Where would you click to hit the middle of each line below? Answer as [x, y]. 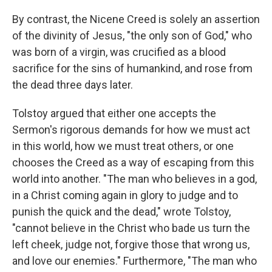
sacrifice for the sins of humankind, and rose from [132, 69]
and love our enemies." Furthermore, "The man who [134, 261]
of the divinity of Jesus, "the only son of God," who [132, 36]
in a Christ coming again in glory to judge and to [125, 195]
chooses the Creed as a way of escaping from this [133, 163]
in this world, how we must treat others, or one [123, 146]
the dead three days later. [73, 85]
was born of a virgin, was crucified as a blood [119, 52]
